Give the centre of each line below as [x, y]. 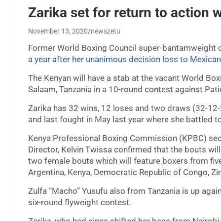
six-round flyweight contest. [80, 203]
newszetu [106, 31]
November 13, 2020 [58, 31]
